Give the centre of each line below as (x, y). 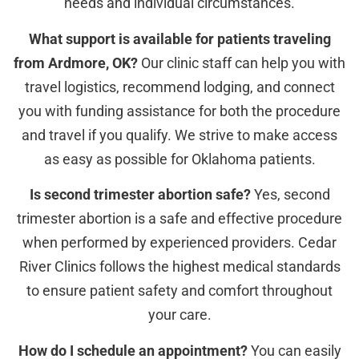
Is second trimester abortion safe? (140, 195)
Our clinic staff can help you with (242, 63)
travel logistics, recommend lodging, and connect (179, 87)
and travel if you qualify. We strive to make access (179, 135)
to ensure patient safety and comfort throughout (179, 291)
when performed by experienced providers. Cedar (179, 243)
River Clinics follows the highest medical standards (179, 267)
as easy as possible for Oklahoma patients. (179, 159)
